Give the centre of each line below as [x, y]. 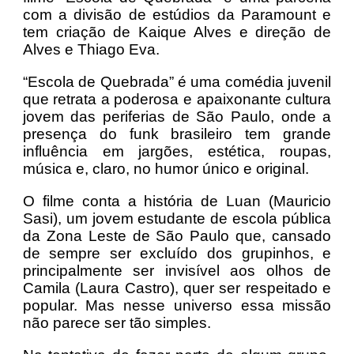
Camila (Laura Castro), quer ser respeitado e [177, 288]
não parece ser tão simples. [117, 322]
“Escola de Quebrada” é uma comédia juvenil [177, 81]
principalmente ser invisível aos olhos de [177, 270]
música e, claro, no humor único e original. [166, 168]
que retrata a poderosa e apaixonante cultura [177, 99]
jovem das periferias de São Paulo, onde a [177, 116]
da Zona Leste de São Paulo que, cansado [177, 235]
